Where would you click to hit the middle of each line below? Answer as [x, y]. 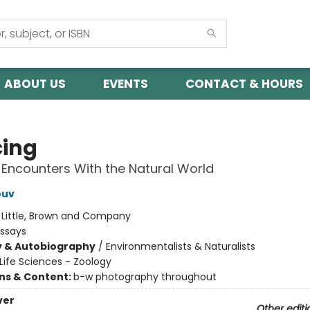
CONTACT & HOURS [244, 84]
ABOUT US [35, 84]
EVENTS [126, 84]
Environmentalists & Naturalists [180, 246]
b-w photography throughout [145, 277]
